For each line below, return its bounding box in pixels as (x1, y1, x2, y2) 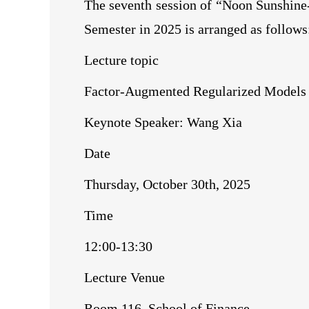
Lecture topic (84, 52, 159, 68)
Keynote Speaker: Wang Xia (84, 114, 242, 130)
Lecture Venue (84, 270, 165, 285)
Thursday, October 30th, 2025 (84, 177, 250, 192)
